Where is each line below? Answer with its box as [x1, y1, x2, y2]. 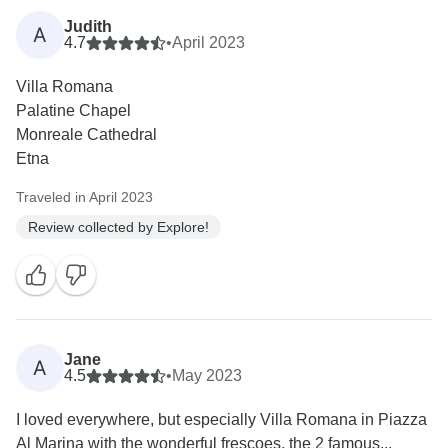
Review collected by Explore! [28, 218, 209, 235]
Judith [64, 18, 112, 36]
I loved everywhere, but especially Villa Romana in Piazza [16, 411, 427, 429]
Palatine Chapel [16, 102, 131, 120]
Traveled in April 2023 [16, 189, 153, 206]
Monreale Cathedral [16, 126, 157, 144]
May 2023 [172, 367, 242, 385]
